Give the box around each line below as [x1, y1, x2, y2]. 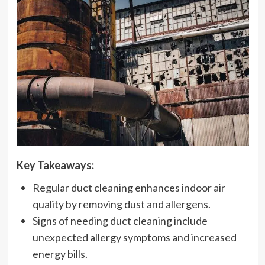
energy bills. [32, 247, 88, 260]
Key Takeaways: [16, 159, 94, 172]
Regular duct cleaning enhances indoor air [32, 181, 225, 194]
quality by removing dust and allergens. [32, 198, 211, 211]
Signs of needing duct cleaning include [32, 214, 208, 227]
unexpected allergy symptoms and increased [32, 231, 237, 244]
